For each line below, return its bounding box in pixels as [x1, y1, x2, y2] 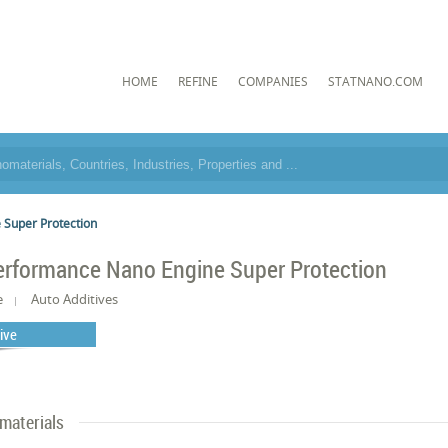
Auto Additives [31, 290, 119, 308]
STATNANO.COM [327, 72, 423, 90]
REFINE [177, 72, 218, 90]
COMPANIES [237, 72, 308, 90]
